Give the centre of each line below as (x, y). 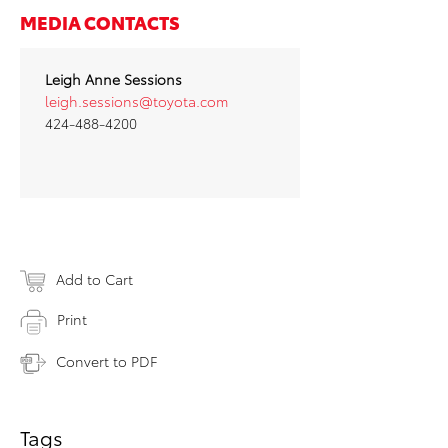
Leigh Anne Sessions (113, 79)
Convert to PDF (106, 360)
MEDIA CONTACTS (100, 22)
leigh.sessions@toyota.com (136, 101)
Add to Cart (94, 279)
